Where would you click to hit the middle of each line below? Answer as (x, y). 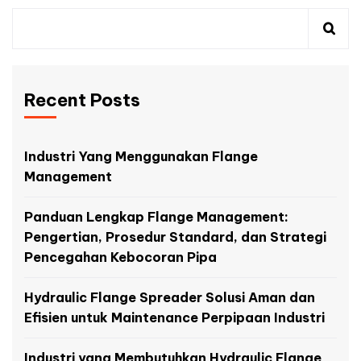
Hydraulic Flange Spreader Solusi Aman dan (170, 297)
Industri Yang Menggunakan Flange (141, 156)
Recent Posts (82, 100)
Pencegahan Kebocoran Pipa (120, 257)
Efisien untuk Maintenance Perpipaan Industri (174, 317)
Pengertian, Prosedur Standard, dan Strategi (175, 237)
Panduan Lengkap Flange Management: (156, 217)
